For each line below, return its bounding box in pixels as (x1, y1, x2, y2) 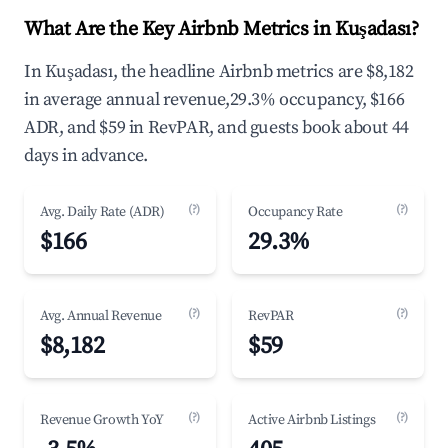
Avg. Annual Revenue (40, 307, 162, 325)
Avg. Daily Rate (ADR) (40, 203, 165, 221)
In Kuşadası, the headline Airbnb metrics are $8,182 (24, 60, 414, 83)
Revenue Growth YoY (40, 411, 164, 429)
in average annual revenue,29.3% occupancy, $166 (24, 88, 405, 111)
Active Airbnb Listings (248, 411, 376, 429)
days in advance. (24, 144, 148, 167)
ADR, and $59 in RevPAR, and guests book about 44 (24, 116, 409, 139)
